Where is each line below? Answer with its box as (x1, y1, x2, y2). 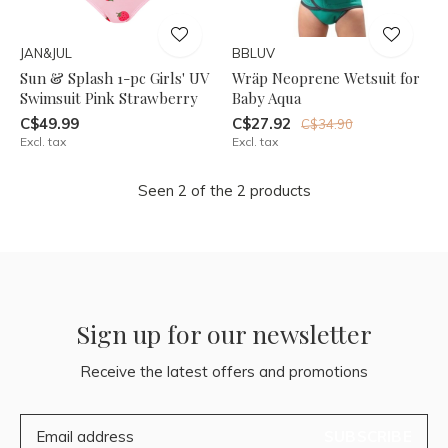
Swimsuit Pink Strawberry (20, 87, 198, 108)
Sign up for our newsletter (76, 316, 372, 350)
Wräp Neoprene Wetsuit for (231, 67, 420, 88)
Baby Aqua (231, 87, 301, 108)
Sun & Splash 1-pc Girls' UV (20, 67, 208, 88)
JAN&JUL (20, 44, 72, 61)
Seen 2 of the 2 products (137, 180, 311, 200)
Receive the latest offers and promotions (80, 361, 368, 381)
